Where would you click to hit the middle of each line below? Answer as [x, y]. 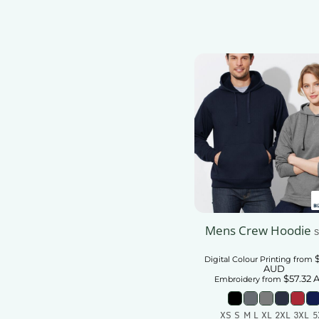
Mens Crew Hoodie [258, 231]
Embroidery [237, 279]
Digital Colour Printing [247, 260]
